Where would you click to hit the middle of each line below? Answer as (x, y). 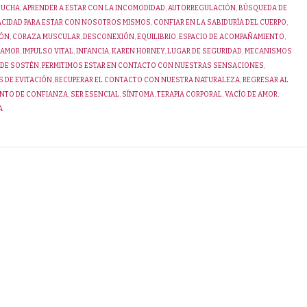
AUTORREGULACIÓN (202, 8)
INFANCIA (93, 51)
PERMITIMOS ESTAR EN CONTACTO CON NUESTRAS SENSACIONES (153, 65)
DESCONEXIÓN (109, 37)
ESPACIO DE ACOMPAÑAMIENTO (232, 37)
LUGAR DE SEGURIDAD (205, 51)
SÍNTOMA (138, 94)
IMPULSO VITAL (48, 51)
